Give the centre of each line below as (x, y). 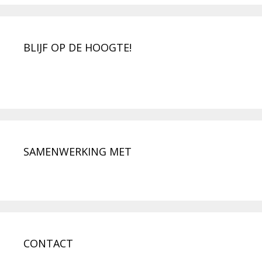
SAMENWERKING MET (77, 152)
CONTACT (48, 244)
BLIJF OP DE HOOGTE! (77, 48)
